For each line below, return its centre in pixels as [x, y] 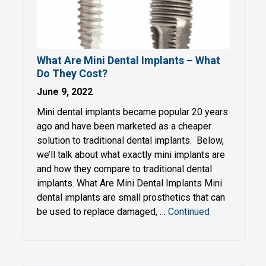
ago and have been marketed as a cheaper [124, 126]
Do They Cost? [72, 73]
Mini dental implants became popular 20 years [132, 112]
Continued [189, 212]
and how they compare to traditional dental [124, 169]
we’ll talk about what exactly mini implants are [131, 155]
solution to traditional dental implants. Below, [130, 140]
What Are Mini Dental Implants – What [128, 60]
